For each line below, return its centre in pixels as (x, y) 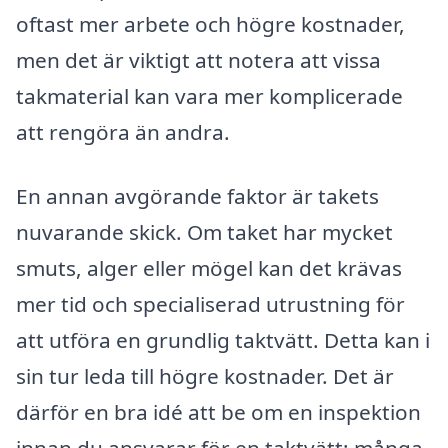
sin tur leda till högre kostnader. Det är (205, 375)
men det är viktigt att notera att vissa (198, 59)
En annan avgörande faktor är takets (197, 195)
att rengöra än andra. (123, 131)
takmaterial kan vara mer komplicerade (209, 95)
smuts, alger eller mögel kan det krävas (209, 267)
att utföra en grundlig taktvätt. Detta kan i (223, 339)
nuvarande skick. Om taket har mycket (204, 231)
